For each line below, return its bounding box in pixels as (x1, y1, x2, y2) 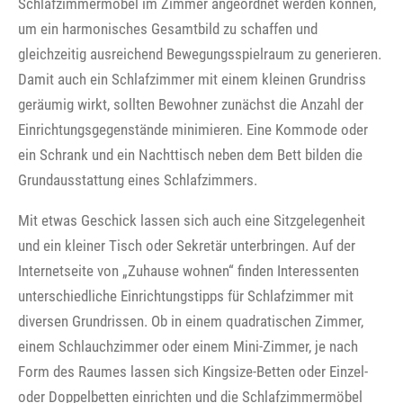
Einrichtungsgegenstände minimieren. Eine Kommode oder (18, 121, 368, 139)
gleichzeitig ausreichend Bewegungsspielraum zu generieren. (18, 45, 381, 64)
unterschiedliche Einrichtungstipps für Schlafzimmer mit (18, 287, 354, 306)
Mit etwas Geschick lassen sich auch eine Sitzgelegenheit (18, 211, 365, 230)
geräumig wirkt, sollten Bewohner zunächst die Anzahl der (18, 95, 363, 114)
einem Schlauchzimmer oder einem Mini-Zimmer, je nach (18, 337, 358, 356)
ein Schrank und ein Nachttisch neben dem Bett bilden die (18, 146, 363, 165)
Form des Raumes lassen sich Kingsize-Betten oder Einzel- (18, 363, 368, 381)
